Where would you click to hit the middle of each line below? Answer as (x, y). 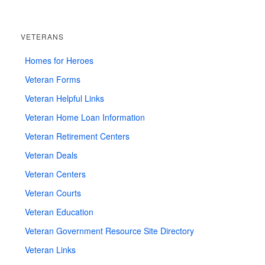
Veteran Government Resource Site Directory (109, 230)
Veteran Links (50, 249)
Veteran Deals (51, 155)
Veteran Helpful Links (64, 98)
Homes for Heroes (59, 60)
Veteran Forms (53, 79)
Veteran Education (59, 211)
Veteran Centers (55, 174)
